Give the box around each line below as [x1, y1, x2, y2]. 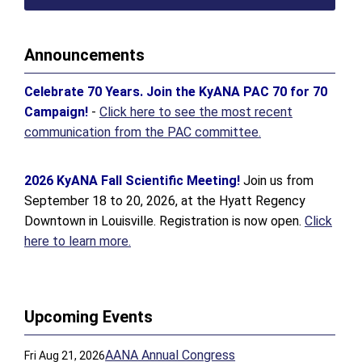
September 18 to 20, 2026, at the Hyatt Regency [24, 193, 305, 208]
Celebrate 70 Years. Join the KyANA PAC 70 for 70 [24, 84, 327, 99]
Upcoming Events [24, 307, 153, 326]
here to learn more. [24, 234, 131, 249]
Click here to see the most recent [99, 104, 293, 120]
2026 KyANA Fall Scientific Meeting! [24, 173, 243, 188]
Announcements [24, 45, 145, 65]
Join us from [243, 173, 314, 188]
